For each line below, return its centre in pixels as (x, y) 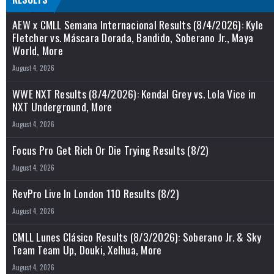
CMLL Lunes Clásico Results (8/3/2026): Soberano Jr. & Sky (137, 236)
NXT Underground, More (62, 106)
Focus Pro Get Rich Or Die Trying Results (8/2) (111, 150)
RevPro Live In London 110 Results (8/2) (96, 193)
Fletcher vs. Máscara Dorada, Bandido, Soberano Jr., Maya (133, 37)
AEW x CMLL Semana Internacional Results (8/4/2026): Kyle (138, 24)
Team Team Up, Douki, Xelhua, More (87, 249)
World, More (38, 50)
